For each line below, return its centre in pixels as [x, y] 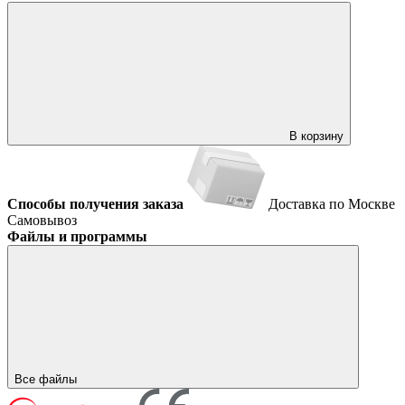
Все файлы [47, 379]
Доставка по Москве [332, 203]
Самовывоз [42, 220]
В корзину [316, 136]
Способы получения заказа [95, 203]
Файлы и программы [77, 236]
